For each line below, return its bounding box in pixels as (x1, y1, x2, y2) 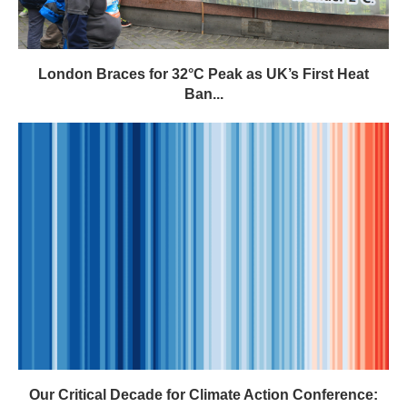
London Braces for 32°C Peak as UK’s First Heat (38, 65, 369, 82)
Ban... (184, 85, 223, 102)
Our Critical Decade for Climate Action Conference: (29, 386, 378, 402)
